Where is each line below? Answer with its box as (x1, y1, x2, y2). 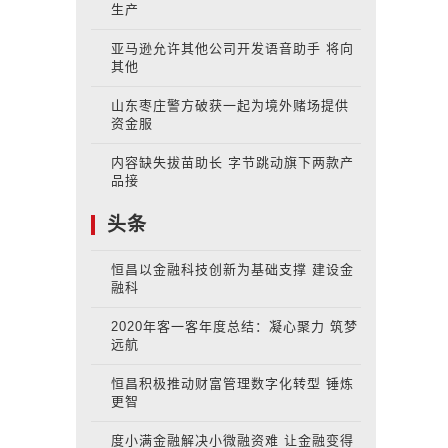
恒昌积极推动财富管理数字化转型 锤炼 (111, 376, 354, 391)
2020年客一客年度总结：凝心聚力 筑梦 (111, 319, 358, 334)
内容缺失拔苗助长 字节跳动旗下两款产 (111, 155, 354, 170)
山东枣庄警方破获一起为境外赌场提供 (111, 98, 349, 113)
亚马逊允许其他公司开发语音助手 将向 (111, 41, 354, 56)
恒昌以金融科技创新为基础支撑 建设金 (111, 262, 354, 277)
